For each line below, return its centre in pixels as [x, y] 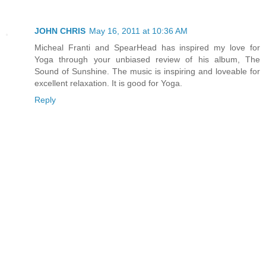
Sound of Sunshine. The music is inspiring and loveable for [147, 72]
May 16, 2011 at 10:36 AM [138, 31]
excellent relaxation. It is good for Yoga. [108, 83]
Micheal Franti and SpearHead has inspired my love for [147, 48]
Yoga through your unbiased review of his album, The [147, 60]
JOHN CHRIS [60, 31]
